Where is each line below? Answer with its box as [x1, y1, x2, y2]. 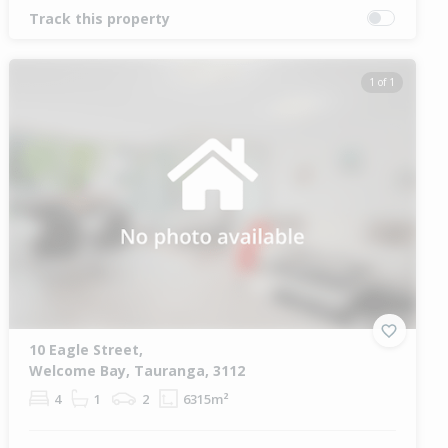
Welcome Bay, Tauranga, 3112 [29, 361, 246, 381]
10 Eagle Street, [29, 340, 144, 360]
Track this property [29, 8, 171, 28]
